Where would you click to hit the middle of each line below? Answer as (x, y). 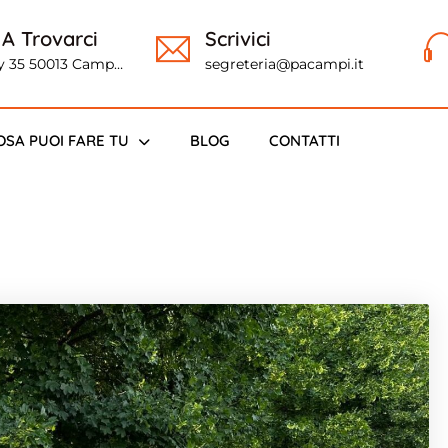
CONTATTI (304, 140)
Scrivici (238, 38)
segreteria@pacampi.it (285, 64)
